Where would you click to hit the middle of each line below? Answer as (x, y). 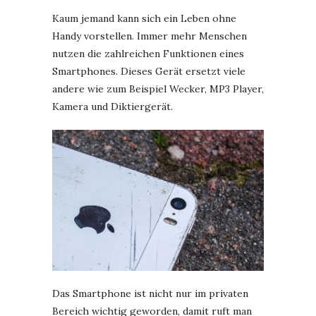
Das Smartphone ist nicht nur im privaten (150, 294)
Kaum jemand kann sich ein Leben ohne (144, 18)
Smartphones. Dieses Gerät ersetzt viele (149, 71)
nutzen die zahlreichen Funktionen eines (148, 54)
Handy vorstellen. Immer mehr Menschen (150, 36)
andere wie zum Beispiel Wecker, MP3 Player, (158, 89)
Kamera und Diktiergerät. (113, 107)
